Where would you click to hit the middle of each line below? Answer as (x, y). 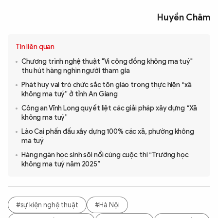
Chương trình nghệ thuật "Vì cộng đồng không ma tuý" (107, 62)
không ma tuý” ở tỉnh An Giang (70, 94)
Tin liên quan (35, 47)
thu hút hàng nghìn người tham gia (76, 71)
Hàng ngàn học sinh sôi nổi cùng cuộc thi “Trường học (105, 155)
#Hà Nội (107, 205)
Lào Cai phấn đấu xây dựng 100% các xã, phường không (108, 132)
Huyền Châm (184, 18)
